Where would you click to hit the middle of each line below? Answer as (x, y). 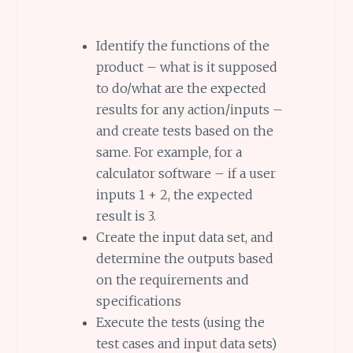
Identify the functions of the (182, 46)
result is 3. (126, 216)
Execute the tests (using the (180, 323)
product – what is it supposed (186, 67)
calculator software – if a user (186, 174)
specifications (138, 301)
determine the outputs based (184, 259)
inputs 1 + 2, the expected (174, 195)
